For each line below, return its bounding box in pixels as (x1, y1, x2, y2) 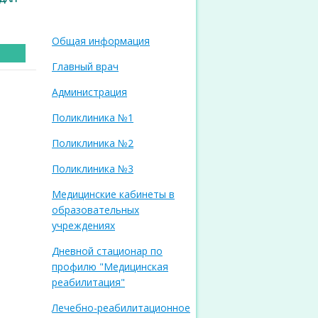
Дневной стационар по (52, 244, 163, 258)
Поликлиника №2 (52, 136, 133, 150)
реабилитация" (52, 275, 125, 289)
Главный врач (52, 60, 119, 73)
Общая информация (52, 34, 150, 48)
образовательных (52, 203, 139, 216)
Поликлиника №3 (52, 162, 133, 175)
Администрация (52, 85, 127, 99)
